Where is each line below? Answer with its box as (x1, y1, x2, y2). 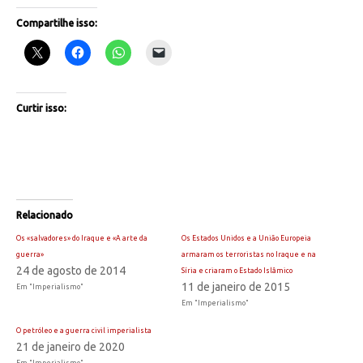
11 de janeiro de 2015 (181, 280, 290, 294)
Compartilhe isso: (16, 17, 97, 28)
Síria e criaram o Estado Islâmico (181, 267, 293, 275)
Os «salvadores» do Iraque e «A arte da (16, 234, 147, 243)
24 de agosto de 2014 (16, 264, 126, 278)
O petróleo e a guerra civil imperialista (16, 327, 152, 335)
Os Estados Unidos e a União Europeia (181, 234, 311, 243)
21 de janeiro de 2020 (16, 340, 125, 354)
